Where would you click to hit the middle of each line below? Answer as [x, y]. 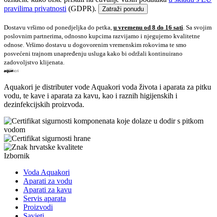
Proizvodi [38, 207]
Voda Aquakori [46, 172]
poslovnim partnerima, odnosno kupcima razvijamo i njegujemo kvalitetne [102, 36]
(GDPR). [81, 9]
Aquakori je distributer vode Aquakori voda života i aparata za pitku [108, 87]
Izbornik [17, 156]
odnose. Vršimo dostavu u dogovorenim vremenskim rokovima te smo [95, 45]
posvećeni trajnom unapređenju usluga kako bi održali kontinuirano [93, 54]
